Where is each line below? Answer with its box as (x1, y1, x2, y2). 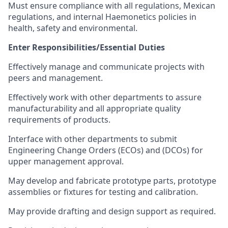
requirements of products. (8, 114, 110, 125)
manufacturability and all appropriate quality (8, 103, 181, 114)
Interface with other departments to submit (8, 133, 177, 145)
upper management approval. (8, 156, 124, 167)
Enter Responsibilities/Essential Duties (8, 42, 165, 53)
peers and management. (8, 72, 103, 83)
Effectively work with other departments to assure (8, 92, 202, 103)
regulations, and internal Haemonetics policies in (8, 11, 196, 22)
